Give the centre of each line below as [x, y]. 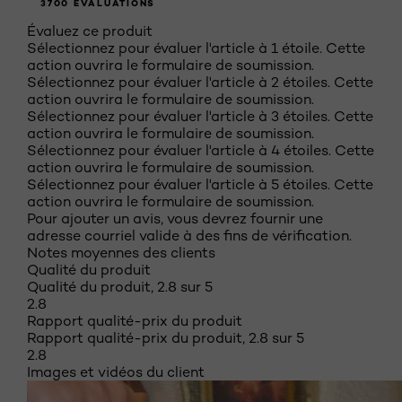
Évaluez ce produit [90, 31]
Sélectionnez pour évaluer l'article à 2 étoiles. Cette [200, 83]
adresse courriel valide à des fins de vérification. [189, 236]
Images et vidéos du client [116, 372]
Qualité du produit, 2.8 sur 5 [120, 287]
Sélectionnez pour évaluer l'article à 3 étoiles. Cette [200, 117]
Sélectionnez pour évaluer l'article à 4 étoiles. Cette [201, 151]
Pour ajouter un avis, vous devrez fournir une [175, 219]
